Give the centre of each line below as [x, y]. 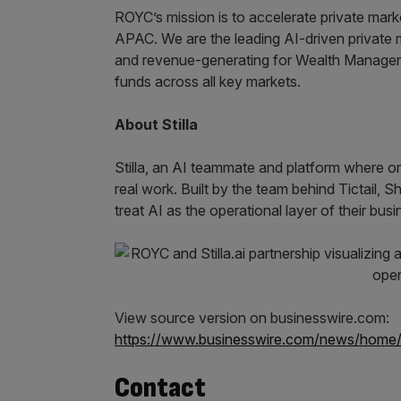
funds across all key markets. [208, 81]
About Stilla [156, 124]
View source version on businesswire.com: [252, 318]
